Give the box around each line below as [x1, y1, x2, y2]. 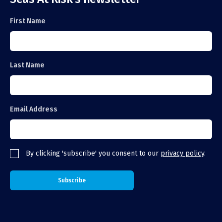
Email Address [10, 105, 57, 113]
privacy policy [161, 149, 204, 158]
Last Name [10, 60, 45, 69]
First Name [10, 16, 46, 25]
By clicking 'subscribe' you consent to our [26, 149, 161, 158]
